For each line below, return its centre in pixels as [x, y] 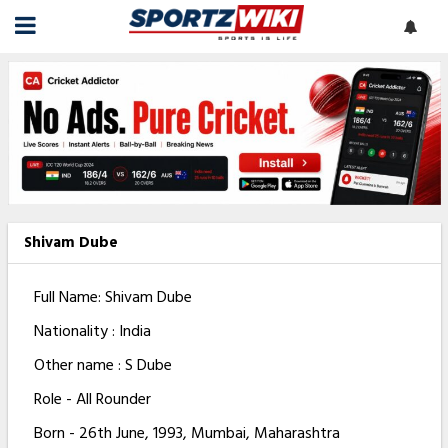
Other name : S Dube [102, 365]
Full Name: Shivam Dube [112, 297]
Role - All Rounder [92, 399]
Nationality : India [92, 331]
